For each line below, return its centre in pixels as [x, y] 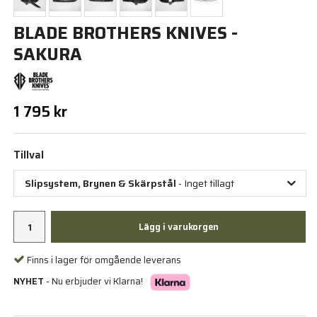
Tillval [29, 155]
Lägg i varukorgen [178, 227]
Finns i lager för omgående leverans [104, 260]
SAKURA [48, 54]
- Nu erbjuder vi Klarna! [94, 282]
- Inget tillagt [206, 183]
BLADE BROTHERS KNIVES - [126, 33]
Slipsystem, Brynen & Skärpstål [101, 183]
